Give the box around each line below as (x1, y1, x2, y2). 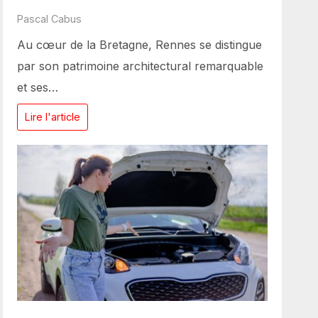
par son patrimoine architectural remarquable (17, 58, 264, 73)
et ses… (17, 79, 59, 94)
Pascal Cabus (17, 12, 82, 25)
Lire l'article (25, 110, 81, 123)
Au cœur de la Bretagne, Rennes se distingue (17, 37, 263, 52)
